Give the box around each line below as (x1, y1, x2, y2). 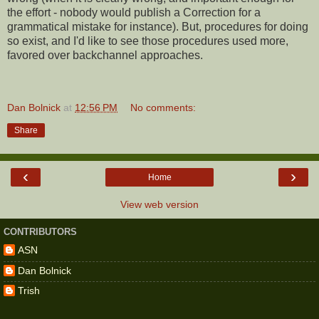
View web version (120, 198, 199, 210)
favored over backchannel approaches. (7, 49, 203, 62)
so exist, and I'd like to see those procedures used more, (7, 35, 288, 48)
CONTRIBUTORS (4, 226, 77, 238)
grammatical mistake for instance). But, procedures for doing (7, 21, 308, 33)
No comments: (130, 101, 197, 113)
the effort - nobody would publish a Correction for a (7, 6, 261, 19)
